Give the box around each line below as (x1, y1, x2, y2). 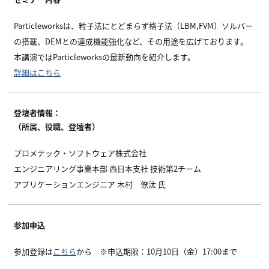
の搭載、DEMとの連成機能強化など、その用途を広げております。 (14, 35, 248, 47)
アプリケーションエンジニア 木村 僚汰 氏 (14, 178, 166, 190)
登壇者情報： (14, 107, 61, 119)
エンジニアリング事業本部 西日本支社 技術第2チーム (14, 163, 201, 175)
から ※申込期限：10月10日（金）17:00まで (76, 245, 237, 257)
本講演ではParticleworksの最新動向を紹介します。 (14, 50, 195, 62)
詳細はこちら (14, 66, 61, 78)
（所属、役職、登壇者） (14, 121, 100, 133)
